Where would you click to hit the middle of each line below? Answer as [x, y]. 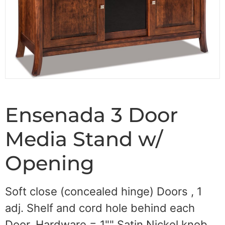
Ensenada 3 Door [91, 115]
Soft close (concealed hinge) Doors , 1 [103, 192]
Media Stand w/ [84, 139]
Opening [50, 163]
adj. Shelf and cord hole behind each [100, 208]
